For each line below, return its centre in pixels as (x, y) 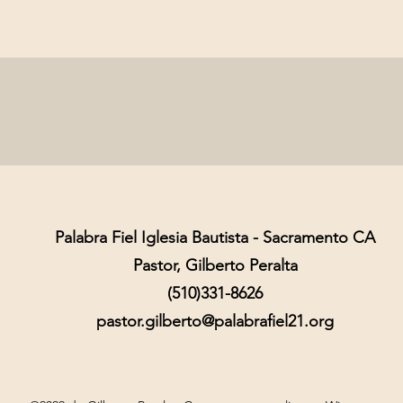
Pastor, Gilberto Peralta (215, 265)
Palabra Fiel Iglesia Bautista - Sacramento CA (215, 237)
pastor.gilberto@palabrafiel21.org (215, 321)
